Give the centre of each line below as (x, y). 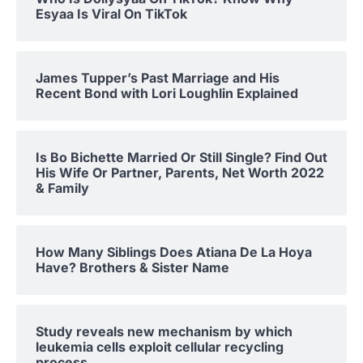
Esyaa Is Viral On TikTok (111, 14)
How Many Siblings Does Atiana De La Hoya (174, 252)
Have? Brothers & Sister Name (132, 267)
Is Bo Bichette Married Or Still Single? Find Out (181, 157)
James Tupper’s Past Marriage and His (158, 78)
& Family (62, 188)
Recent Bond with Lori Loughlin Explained (167, 93)
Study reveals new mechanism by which (164, 331)
